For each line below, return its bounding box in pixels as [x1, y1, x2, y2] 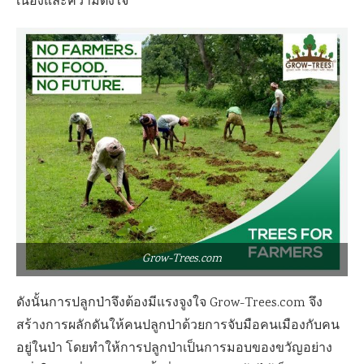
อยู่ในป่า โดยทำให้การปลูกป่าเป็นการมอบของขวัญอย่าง [16, 339, 332, 358]
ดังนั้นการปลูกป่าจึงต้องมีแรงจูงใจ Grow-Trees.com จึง [16, 293, 323, 313]
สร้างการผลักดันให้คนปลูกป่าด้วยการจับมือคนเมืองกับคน [16, 316, 340, 336]
